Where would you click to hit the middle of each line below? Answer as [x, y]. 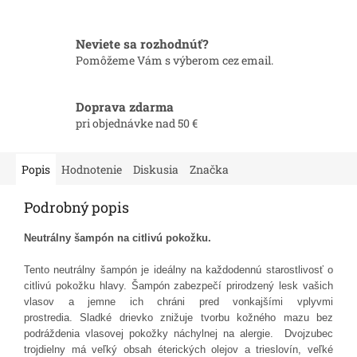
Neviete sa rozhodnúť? [142, 44]
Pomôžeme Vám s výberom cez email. [175, 61]
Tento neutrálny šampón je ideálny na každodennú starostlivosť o [178, 269]
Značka [209, 169]
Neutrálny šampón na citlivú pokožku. [118, 237]
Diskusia [156, 169]
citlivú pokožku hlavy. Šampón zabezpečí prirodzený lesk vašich [178, 285]
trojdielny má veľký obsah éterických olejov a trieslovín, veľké [178, 349]
